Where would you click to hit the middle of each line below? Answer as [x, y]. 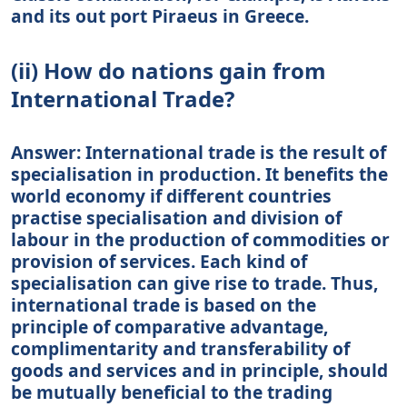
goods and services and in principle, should [199, 370]
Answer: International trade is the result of [199, 152]
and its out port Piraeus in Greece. [160, 15]
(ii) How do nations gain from [169, 70]
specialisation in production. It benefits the [199, 174]
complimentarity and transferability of [180, 348]
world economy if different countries [171, 195]
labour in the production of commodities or [200, 239]
